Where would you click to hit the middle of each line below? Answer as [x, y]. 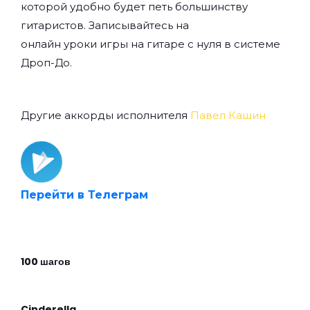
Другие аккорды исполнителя [106, 116]
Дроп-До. [46, 63]
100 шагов [46, 262]
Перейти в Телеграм [84, 195]
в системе [251, 44]
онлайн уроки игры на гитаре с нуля [121, 44]
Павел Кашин [228, 116]
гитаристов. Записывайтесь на [105, 26]
